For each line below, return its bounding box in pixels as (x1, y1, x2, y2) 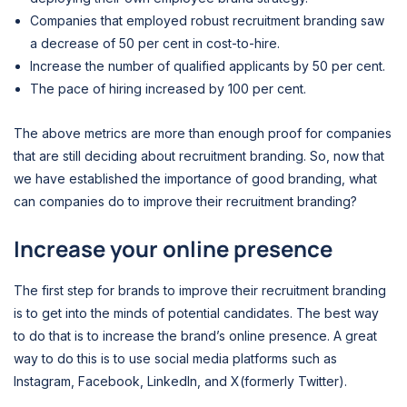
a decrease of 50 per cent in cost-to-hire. (30, 35, 280, 51)
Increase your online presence (14, 233, 337, 264)
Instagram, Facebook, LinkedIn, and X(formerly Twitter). (14, 373, 351, 390)
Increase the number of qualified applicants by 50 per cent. (30, 57, 389, 74)
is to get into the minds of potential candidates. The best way (14, 305, 379, 322)
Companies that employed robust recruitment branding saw (30, 12, 384, 28)
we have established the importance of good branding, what (14, 170, 377, 186)
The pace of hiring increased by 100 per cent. (30, 80, 306, 96)
